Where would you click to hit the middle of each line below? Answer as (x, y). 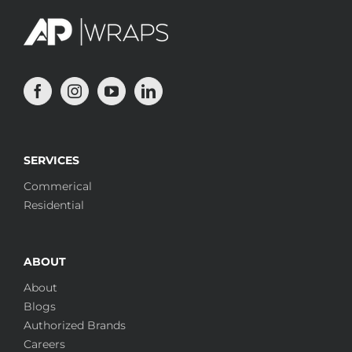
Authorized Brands (75, 325)
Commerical (58, 186)
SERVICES (51, 160)
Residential (54, 205)
